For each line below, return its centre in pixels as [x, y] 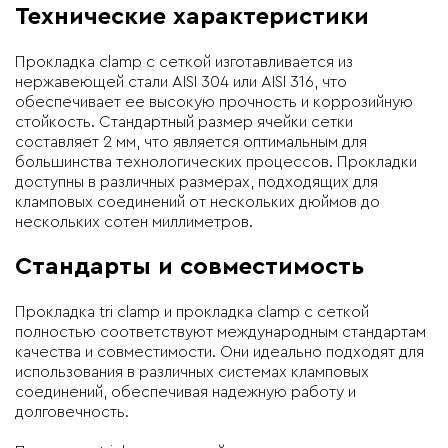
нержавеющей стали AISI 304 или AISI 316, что [181, 81]
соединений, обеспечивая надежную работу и [185, 391]
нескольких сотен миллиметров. [134, 221]
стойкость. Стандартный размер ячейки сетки [184, 121]
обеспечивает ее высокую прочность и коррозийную [214, 101]
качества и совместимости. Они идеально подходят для [219, 351]
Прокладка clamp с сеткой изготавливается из [184, 61]
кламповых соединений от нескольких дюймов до [197, 201]
